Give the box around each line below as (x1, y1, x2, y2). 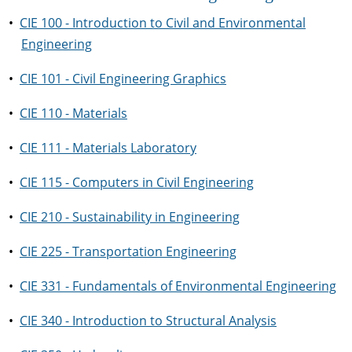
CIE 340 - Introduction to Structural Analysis (20, 312, 277, 329)
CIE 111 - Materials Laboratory (20, 139, 196, 156)
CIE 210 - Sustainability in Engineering (20, 208, 240, 225)
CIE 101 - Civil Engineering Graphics (20, 70, 226, 87)
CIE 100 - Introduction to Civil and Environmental (20, 14, 306, 31)
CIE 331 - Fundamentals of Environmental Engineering (20, 277, 336, 295)
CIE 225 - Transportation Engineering (20, 243, 236, 260)
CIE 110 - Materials (20, 104, 127, 122)
